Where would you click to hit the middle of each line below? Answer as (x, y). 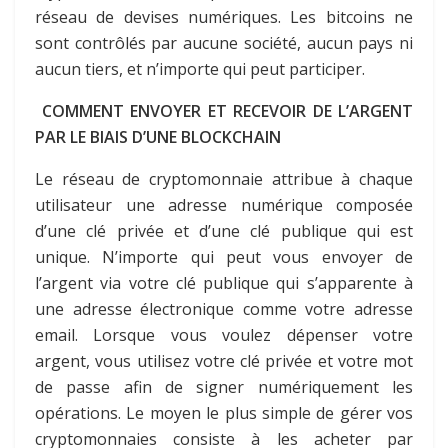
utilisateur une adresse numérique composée (224, 204)
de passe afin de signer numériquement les (224, 386)
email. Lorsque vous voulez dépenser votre (224, 334)
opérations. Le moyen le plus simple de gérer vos (224, 412)
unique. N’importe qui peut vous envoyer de (224, 256)
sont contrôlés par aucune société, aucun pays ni (224, 42)
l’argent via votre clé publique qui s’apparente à (224, 282)
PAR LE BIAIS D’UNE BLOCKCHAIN (158, 136)
